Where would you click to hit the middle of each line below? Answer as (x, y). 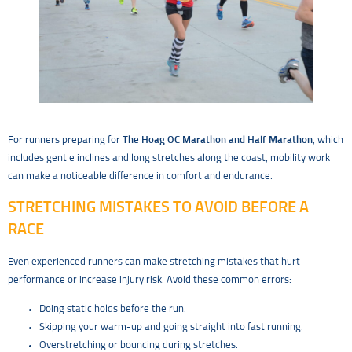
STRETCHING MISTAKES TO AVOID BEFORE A (158, 207)
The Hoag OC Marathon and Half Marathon (218, 140)
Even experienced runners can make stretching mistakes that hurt (154, 262)
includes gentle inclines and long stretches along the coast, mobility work (169, 158)
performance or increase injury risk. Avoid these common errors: (150, 280)
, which (328, 140)
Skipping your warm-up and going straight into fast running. (171, 328)
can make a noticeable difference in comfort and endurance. (140, 176)
